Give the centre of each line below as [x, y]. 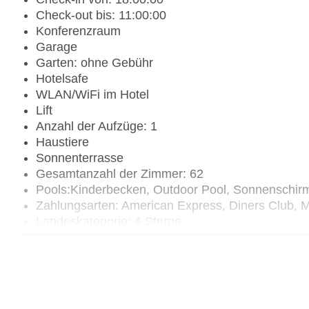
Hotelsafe [62, 79]
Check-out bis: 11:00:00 [101, 16]
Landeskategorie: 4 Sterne [109, 222]
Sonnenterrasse [80, 158]
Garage [57, 47]
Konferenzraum [78, 31]
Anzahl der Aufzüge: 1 [97, 127]
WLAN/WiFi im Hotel [92, 95]
